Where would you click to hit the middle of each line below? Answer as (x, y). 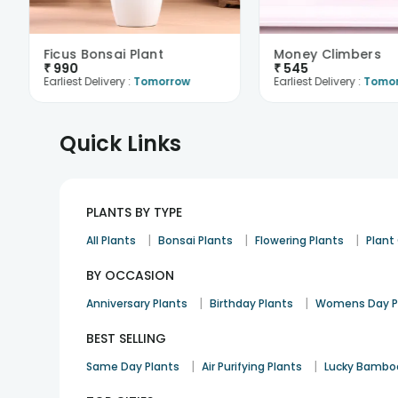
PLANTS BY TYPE (135, 212)
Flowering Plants (300, 240)
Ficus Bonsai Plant (104, 54)
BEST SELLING (127, 338)
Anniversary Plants (137, 303)
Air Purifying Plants (252, 366)
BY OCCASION (131, 275)
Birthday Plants (252, 303)
